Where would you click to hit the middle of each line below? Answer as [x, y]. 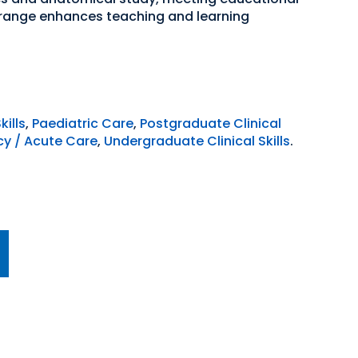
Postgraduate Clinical [211, 123]
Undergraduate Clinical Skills [197, 141]
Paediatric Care [83, 123]
